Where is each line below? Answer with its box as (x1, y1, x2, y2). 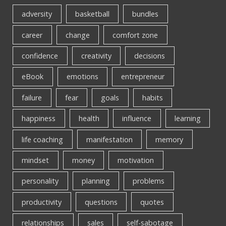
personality (22, 176, 59, 186)
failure (22, 92, 42, 102)
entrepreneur (121, 72, 165, 82)
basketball (75, 9, 109, 19)
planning (81, 176, 110, 186)
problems (133, 176, 165, 186)
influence (122, 114, 152, 124)
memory (155, 134, 184, 144)
